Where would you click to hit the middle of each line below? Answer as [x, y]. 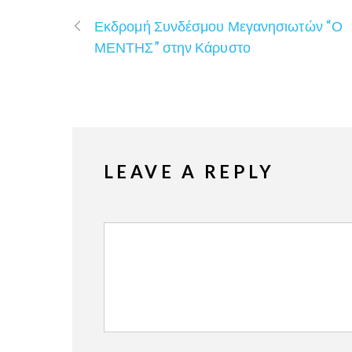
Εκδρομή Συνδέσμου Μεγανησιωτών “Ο [219, 26]
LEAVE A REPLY [189, 172]
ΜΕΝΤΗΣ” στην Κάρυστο [172, 47]
